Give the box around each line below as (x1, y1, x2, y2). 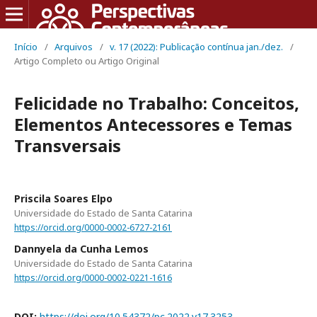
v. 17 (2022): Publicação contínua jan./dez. (110, 40, 283, 53)
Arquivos (54, 40, 93, 53)
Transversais (14, 134, 121, 157)
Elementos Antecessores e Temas (14, 113, 292, 136)
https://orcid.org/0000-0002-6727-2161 (14, 221, 172, 234)
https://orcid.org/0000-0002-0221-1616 (14, 271, 172, 284)
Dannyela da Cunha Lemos (14, 241, 149, 255)
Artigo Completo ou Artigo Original (14, 54, 159, 67)
